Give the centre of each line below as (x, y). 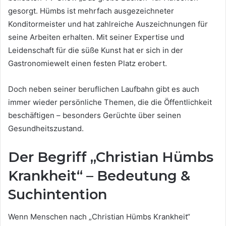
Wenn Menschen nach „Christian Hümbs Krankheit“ (99, 217)
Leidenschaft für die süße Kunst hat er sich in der (96, 50)
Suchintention (58, 194)
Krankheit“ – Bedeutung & (99, 176)
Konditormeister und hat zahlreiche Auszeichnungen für (108, 24)
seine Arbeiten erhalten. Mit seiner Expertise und (96, 37)
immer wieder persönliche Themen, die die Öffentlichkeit (110, 102)
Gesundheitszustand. (46, 128)
